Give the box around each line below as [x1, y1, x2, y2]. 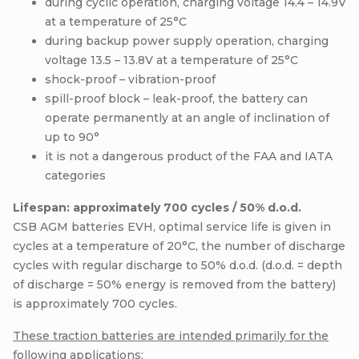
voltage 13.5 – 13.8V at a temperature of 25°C [45, 52, 298, 67]
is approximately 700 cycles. [13, 296, 177, 311]
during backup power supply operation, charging [45, 33, 329, 48]
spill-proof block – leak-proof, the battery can [45, 91, 308, 106]
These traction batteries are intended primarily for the [13, 328, 329, 343]
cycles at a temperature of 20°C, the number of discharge [13, 238, 345, 253]
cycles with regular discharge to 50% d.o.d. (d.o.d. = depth [13, 257, 342, 272]
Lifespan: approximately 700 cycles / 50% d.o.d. [13, 200, 301, 215]
